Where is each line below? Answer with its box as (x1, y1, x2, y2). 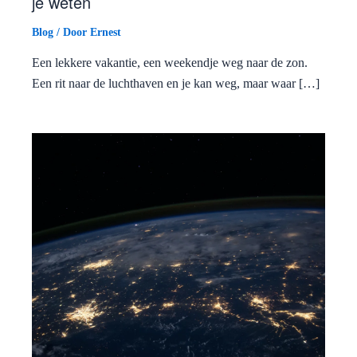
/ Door (53, 25, 90, 38)
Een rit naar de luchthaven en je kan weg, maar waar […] (32, 76, 320, 90)
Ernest (90, 25, 121, 38)
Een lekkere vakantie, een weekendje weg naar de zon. (32, 55, 308, 69)
